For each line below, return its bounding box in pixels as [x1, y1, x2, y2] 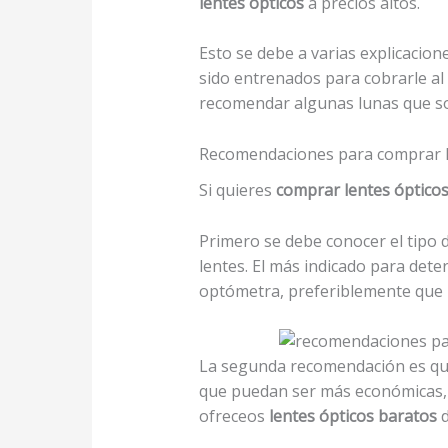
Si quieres [198, 178, 276, 201]
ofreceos [198, 405, 269, 428]
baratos [377, 405, 437, 428]
